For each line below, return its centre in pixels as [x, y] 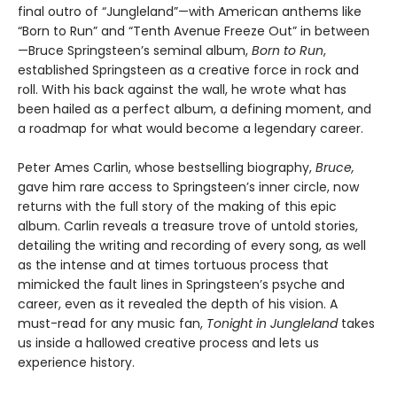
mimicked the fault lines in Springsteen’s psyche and [181, 284]
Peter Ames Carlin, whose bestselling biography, [167, 167]
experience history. [76, 362]
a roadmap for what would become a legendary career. [191, 128]
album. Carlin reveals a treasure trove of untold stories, [188, 226]
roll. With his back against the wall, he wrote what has [182, 89]
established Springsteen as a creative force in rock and [188, 70]
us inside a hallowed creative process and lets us [168, 343]
